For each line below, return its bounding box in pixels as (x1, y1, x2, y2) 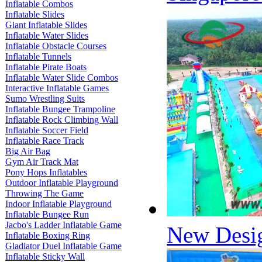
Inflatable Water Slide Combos (5, 73, 118, 82)
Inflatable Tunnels (5, 51, 71, 61)
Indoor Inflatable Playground (5, 199, 112, 209)
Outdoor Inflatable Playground (5, 178, 118, 188)
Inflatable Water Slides (5, 30, 88, 40)
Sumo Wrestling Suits (5, 94, 85, 104)
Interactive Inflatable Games (5, 83, 109, 93)
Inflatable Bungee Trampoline (5, 104, 115, 114)
